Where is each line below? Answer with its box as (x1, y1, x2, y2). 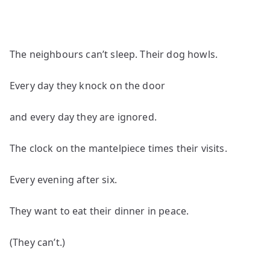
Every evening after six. (10, 173, 117, 186)
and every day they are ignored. (10, 110, 157, 124)
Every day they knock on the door (10, 79, 166, 92)
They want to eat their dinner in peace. (10, 204, 189, 218)
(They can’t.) (10, 236, 66, 249)
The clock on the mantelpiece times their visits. (10, 142, 227, 155)
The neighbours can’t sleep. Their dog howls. (10, 48, 218, 61)
